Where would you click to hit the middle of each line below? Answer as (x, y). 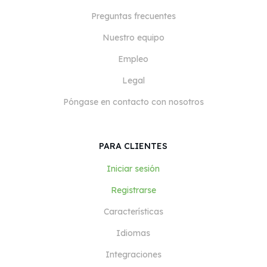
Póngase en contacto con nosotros (133, 102)
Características (133, 212)
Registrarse (133, 190)
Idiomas (133, 233)
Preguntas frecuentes (133, 16)
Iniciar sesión (133, 169)
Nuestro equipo (133, 38)
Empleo (133, 59)
